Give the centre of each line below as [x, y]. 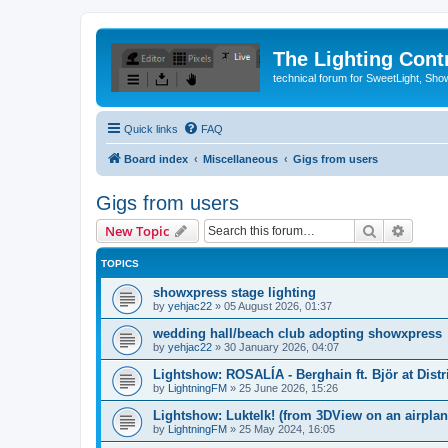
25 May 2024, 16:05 [287, 428]
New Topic [137, 230]
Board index [156, 158]
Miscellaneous [240, 158]
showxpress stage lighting [234, 292]
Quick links [151, 128]
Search [398, 229]
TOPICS [120, 263]
